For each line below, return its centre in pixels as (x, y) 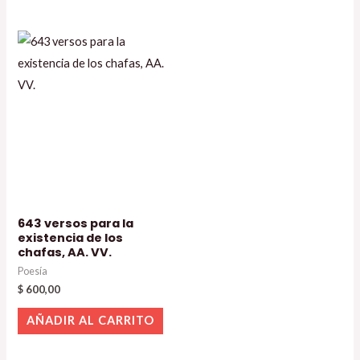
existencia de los (71, 237)
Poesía (33, 271)
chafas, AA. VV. (65, 252)
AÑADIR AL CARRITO (91, 321)
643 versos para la (76, 223)
